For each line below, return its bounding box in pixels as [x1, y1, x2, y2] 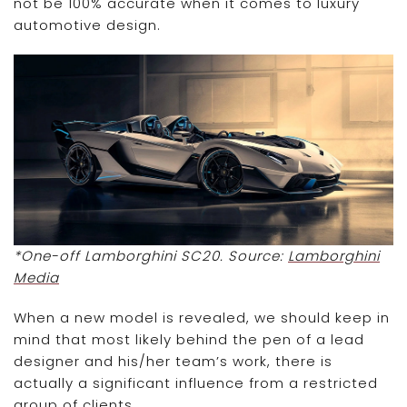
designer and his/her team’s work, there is [14, 352, 333, 372]
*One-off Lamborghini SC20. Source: [14, 246, 288, 266]
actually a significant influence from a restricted [14, 373, 378, 393]
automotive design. [14, 15, 161, 35]
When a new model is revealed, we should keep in [14, 308, 390, 328]
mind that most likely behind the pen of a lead [14, 330, 364, 350]
